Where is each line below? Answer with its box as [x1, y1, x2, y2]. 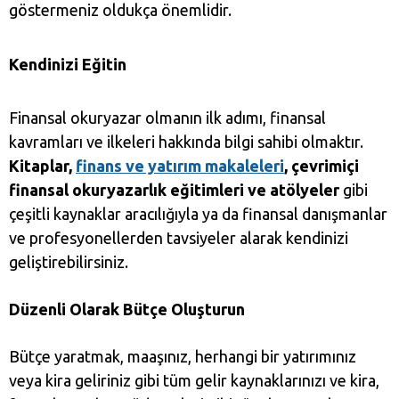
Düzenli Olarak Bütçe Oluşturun [9, 300, 245, 319]
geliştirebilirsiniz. [9, 253, 128, 272]
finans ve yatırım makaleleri [76, 157, 284, 175]
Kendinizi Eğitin [9, 55, 126, 74]
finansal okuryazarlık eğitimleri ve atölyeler [9, 181, 339, 199]
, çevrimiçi [284, 157, 359, 175]
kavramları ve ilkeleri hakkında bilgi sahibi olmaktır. [9, 133, 363, 151]
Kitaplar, [9, 157, 76, 175]
